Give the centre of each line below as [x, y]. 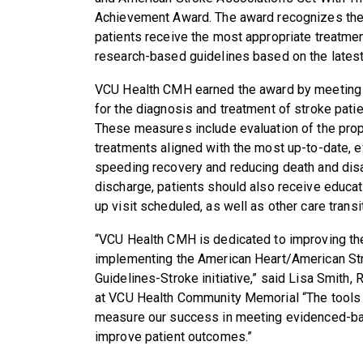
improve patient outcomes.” [174, 337]
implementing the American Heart [190, 259]
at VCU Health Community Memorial [197, 298]
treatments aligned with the [175, 148]
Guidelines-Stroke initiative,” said [192, 279]
